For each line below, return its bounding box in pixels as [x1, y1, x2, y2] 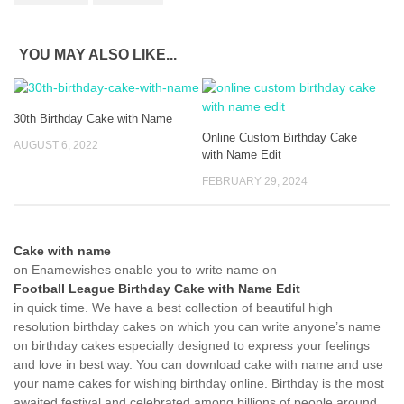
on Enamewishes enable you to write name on [14, 262, 277, 278]
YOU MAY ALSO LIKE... [19, 47, 177, 63]
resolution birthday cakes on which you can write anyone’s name [14, 319, 381, 335]
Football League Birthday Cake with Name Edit [14, 281, 300, 297]
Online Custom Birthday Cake [202, 131, 357, 145]
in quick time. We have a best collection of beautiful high [14, 300, 333, 316]
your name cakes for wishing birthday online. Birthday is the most [14, 376, 384, 391]
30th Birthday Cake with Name [14, 112, 172, 126]
